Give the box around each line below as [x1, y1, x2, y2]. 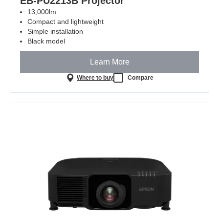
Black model [27, 37, 65, 45]
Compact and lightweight [27, 18, 104, 26]
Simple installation [27, 27, 83, 36]
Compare [128, 74, 154, 81]
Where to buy [77, 74, 114, 81]
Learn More [89, 57, 130, 66]
